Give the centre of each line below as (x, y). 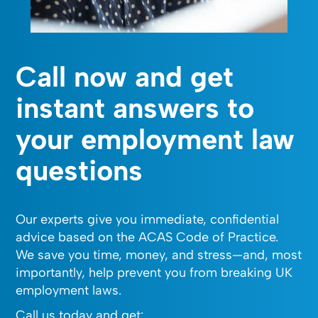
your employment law (155, 139)
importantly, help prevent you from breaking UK (154, 272)
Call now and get (125, 76)
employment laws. (69, 290)
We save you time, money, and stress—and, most (159, 254)
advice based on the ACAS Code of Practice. (147, 237)
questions (79, 170)
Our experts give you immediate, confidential (148, 219)
